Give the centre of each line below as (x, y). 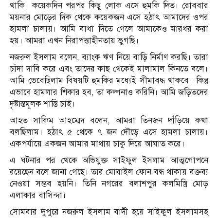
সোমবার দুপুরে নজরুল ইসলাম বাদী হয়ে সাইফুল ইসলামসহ (109, 212)
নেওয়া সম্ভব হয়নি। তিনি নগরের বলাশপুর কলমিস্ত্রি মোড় (109, 183)
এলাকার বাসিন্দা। (38, 195)
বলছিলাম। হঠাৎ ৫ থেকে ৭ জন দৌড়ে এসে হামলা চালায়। (109, 132)
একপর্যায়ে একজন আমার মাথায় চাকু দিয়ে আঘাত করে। (97, 144)
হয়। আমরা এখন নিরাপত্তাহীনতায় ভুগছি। (74, 40)
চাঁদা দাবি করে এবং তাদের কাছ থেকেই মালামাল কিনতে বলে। (109, 69)
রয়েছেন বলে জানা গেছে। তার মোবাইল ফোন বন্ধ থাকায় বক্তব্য (109, 172)
